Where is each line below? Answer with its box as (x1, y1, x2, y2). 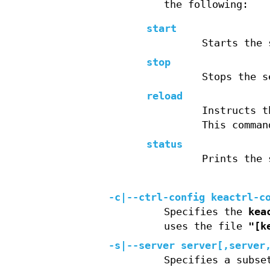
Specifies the (163, 206, 248, 218)
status (146, 139, 183, 151)
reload (146, 90, 183, 102)
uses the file (163, 221, 248, 233)
